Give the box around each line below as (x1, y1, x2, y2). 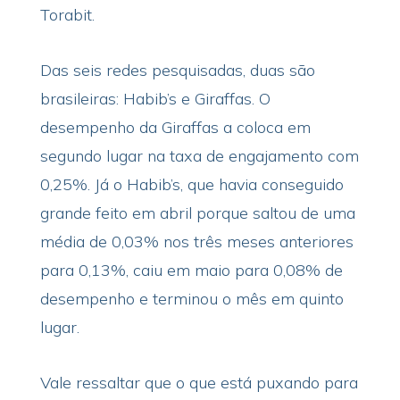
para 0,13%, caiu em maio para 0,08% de (39, 260, 343, 280)
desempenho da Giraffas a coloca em (39, 117, 311, 137)
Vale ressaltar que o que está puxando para (39, 372, 358, 393)
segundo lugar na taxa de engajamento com (39, 146, 359, 166)
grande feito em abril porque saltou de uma (39, 203, 355, 223)
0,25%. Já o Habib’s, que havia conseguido (39, 174, 344, 195)
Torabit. (39, 4, 95, 25)
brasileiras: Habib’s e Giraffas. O (39, 88, 271, 109)
